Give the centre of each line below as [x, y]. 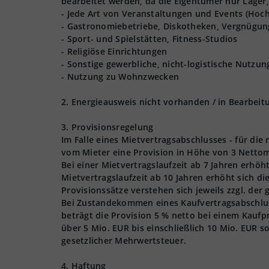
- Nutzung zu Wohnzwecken [120, 77]
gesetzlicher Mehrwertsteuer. [124, 240]
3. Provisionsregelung [107, 127]
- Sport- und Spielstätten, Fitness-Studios [150, 39]
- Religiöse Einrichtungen [114, 51]
